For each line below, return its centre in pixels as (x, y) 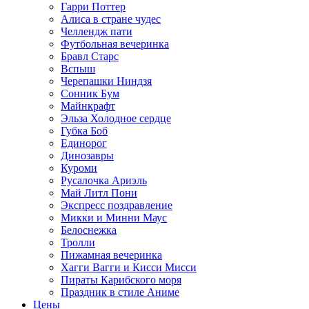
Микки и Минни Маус (114, 217)
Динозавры (87, 155)
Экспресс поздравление (117, 205)
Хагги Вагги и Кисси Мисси (129, 267)
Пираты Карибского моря (121, 279)
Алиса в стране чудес (111, 19)
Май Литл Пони (99, 192)
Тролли (78, 242)
